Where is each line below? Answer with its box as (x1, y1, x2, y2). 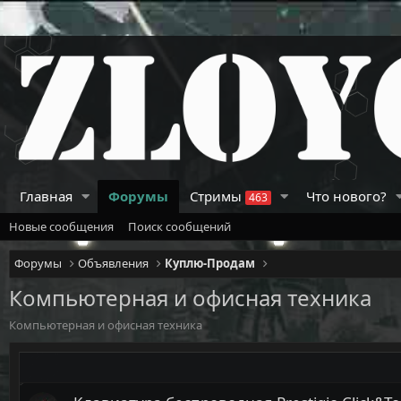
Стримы (189, 186, 245, 205)
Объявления (78, 254, 149, 271)
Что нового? (306, 186, 387, 205)
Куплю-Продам (165, 254, 256, 271)
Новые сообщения (9, 218, 114, 235)
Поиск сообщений (128, 218, 231, 235)
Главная (20, 186, 73, 205)
